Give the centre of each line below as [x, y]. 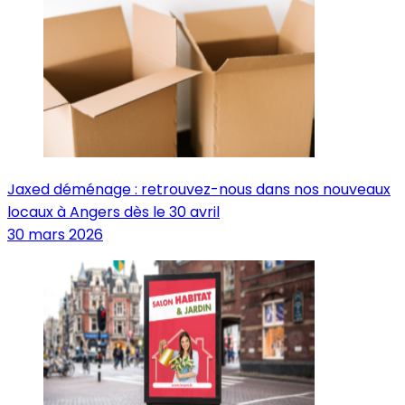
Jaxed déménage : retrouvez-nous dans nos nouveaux [199, 189]
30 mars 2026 [55, 234]
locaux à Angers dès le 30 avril [113, 212]
